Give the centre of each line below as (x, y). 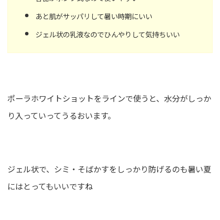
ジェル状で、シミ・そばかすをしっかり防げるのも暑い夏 (109, 169)
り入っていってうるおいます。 (61, 116)
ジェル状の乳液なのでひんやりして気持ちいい (108, 34)
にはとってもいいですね (50, 186)
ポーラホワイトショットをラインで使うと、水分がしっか (109, 98)
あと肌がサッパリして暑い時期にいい (94, 16)
